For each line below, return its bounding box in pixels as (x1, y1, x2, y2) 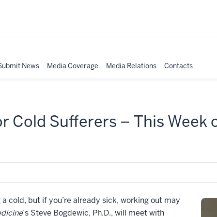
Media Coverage (47, 61, 98, 70)
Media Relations (106, 61, 156, 70)
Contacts (164, 61, 193, 70)
